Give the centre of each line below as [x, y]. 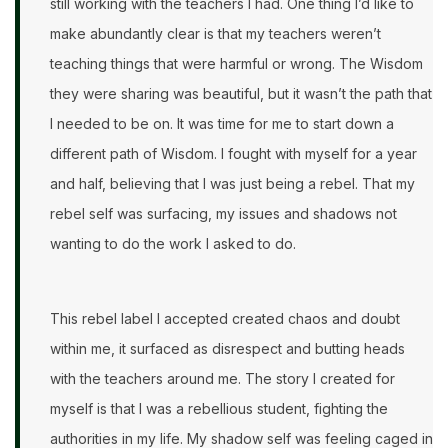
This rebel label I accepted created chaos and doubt [225, 319]
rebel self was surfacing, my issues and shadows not [223, 214]
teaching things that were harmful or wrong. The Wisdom [236, 64]
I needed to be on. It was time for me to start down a [222, 124]
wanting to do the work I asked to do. [175, 244]
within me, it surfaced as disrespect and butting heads [227, 349]
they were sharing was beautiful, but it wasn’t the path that [241, 94]
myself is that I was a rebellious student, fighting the [219, 409]
